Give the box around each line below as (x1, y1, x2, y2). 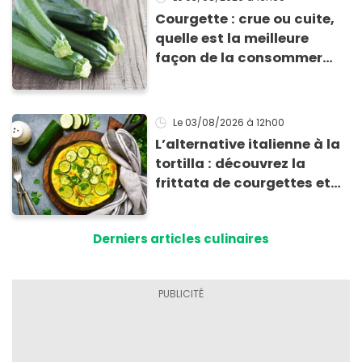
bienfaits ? (155, 86, 230, 106)
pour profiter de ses (155, 67, 293, 86)
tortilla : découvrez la (155, 154, 306, 174)
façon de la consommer (155, 48, 323, 67)
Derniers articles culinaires (93, 230, 269, 248)
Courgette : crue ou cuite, (155, 9, 335, 28)
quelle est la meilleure (155, 28, 309, 48)
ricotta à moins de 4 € (155, 193, 314, 213)
